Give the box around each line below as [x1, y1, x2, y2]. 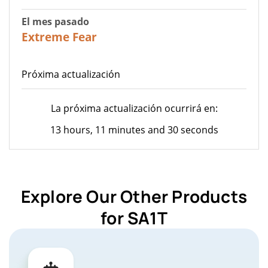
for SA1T [100, 206, 167, 229]
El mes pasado [22, 14, 89, 28]
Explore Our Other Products [20, 184, 248, 208]
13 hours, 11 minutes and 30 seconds [50, 123, 218, 136]
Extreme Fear [22, 29, 97, 44]
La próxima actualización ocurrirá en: [50, 101, 218, 115]
